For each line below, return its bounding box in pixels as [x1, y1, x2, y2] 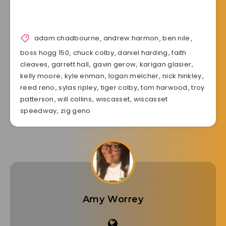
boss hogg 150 [20, 47, 69, 58]
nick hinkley [162, 71, 202, 81]
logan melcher [108, 71, 159, 81]
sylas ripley [59, 82, 97, 92]
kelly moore [20, 71, 61, 81]
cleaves [20, 59, 48, 69]
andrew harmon [103, 33, 159, 43]
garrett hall [51, 59, 89, 69]
